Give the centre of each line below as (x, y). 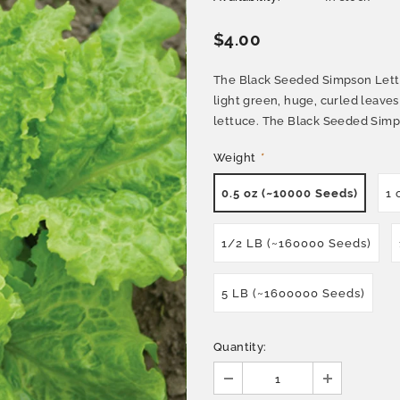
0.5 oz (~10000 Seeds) (290, 193)
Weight (236, 158)
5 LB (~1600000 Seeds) (293, 293)
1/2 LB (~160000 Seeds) (296, 243)
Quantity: (240, 346)
